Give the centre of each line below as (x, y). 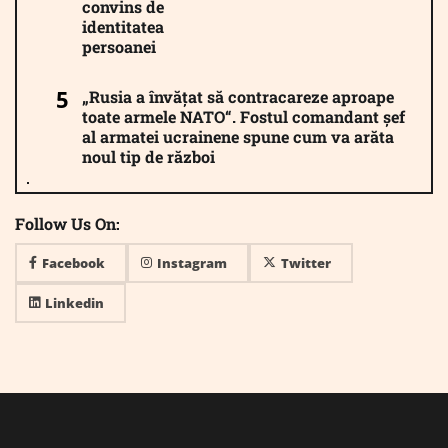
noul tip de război (148, 156)
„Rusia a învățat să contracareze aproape (238, 96)
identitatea (123, 26)
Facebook (73, 262)
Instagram (192, 262)
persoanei (119, 46)
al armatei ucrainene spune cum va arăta (238, 136)
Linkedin (74, 302)
